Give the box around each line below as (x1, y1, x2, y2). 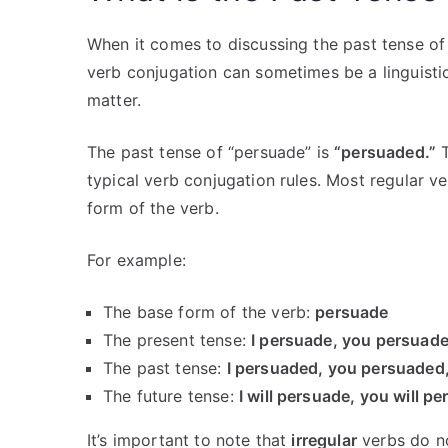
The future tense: (103, 386, 239, 406)
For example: (87, 250, 186, 270)
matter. (87, 90, 142, 110)
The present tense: (103, 330, 252, 350)
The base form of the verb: (103, 302, 316, 322)
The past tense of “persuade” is (87, 142, 335, 162)
